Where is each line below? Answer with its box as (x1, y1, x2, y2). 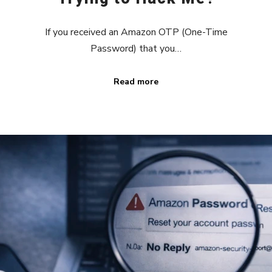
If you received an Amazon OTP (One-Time (44, 25, 228, 39)
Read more (114, 76, 158, 88)
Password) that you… (90, 41, 182, 55)
